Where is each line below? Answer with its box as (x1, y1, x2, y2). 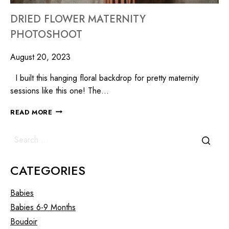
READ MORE (10, 107, 53, 117)
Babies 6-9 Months (10, 201, 76, 214)
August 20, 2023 (10, 51, 71, 63)
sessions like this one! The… (10, 84, 109, 97)
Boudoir (10, 216, 37, 228)
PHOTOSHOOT (10, 27, 82, 42)
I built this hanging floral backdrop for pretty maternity (10, 72, 199, 84)
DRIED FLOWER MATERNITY (10, 11, 146, 27)
